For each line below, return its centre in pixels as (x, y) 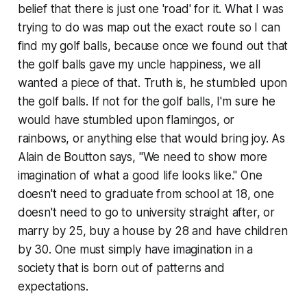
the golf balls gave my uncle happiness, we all (139, 65)
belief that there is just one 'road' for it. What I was (150, 9)
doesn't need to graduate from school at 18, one (146, 194)
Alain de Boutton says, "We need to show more (143, 157)
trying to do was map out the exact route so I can (149, 28)
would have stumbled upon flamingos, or (126, 120)
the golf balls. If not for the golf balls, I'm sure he (146, 102)
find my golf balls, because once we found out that (153, 46)
